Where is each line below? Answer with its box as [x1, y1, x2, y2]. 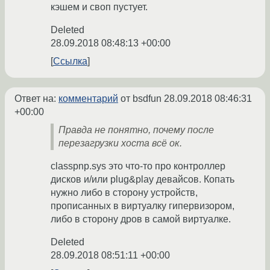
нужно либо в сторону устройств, [51, 187, 198, 198]
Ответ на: [14, 93, 58, 104]
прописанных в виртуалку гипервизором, [51, 201, 234, 212]
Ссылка [53, 56, 87, 67]
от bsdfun [118, 93, 164, 104]
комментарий [58, 93, 118, 104]
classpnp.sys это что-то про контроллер [51, 161, 225, 172]
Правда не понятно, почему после [58, 125, 214, 136]
